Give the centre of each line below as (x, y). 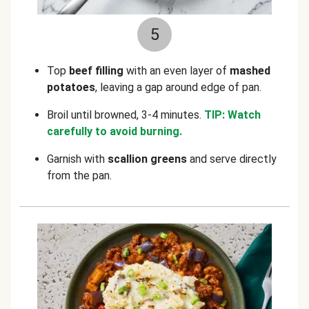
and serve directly (232, 159)
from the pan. (79, 176)
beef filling (96, 71)
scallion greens (147, 159)
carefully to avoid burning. (114, 131)
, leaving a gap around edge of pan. (178, 87)
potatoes (71, 87)
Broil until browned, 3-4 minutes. (126, 115)
